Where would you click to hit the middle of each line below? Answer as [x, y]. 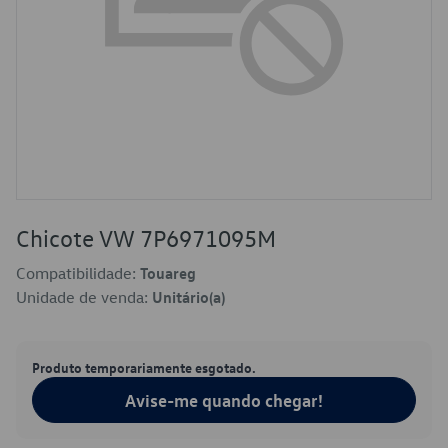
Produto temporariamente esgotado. [144, 367]
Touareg [168, 273]
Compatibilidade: [78, 273]
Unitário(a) [188, 297]
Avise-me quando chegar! [224, 400]
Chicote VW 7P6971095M [146, 238]
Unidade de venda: [84, 297]
